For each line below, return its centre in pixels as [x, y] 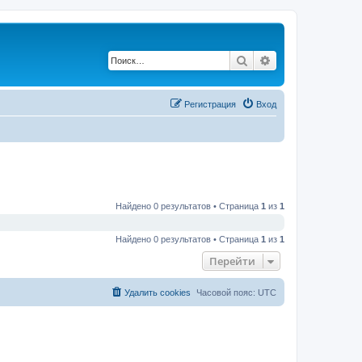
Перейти [232, 261]
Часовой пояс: [227, 293]
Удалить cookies [158, 293]
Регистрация [210, 104]
